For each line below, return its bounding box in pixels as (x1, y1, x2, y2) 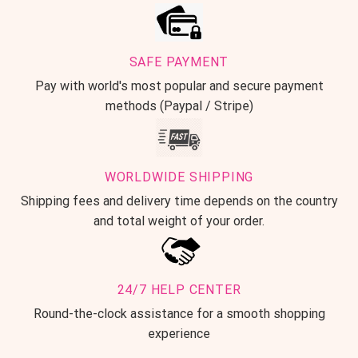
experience (148, 326, 210, 342)
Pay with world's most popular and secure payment (34, 78, 324, 93)
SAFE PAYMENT (129, 54, 229, 70)
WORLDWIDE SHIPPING (104, 169, 254, 185)
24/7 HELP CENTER (117, 282, 241, 298)
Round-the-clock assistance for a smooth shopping (33, 306, 325, 322)
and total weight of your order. (93, 213, 265, 229)
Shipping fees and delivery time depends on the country (20, 193, 338, 209)
